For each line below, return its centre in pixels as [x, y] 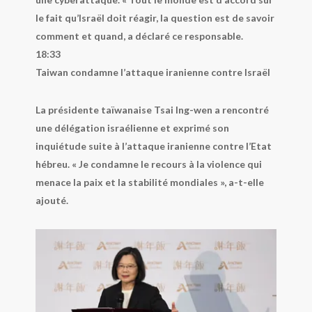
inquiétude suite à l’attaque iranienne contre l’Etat [153, 146]
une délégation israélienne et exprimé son [132, 127]
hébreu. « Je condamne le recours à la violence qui [148, 164]
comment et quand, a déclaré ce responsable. [139, 36]
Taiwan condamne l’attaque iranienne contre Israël [154, 72]
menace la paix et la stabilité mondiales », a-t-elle [149, 182]
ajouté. [52, 200]
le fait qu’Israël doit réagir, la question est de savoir [155, 17]
